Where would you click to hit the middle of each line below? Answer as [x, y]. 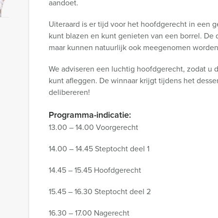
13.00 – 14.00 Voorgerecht [93, 127]
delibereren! [69, 92]
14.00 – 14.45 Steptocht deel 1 [99, 149]
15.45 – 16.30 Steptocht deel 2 [100, 191]
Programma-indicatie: [90, 115]
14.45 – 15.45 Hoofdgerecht [95, 170]
